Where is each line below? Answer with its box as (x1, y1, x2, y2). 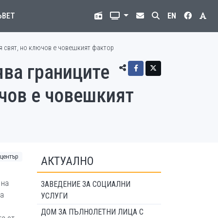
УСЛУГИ (41, 191, 68, 200)
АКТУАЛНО (41, 154, 94, 168)
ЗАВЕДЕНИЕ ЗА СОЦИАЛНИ (41, 180, 130, 189)
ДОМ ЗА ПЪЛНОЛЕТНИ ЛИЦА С (41, 207, 144, 217)
